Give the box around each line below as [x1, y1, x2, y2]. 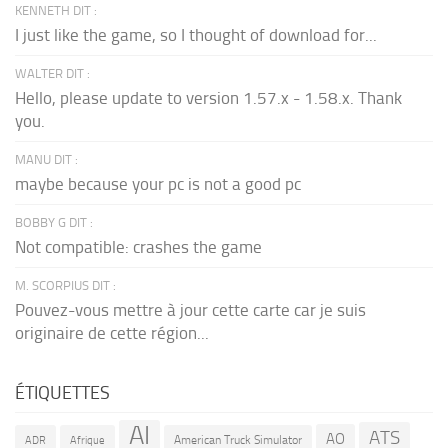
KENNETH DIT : [15, 3, 97, 19]
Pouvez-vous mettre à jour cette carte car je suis [15, 300, 366, 321]
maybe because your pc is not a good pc [15, 174, 301, 195]
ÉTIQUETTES [15, 382, 110, 405]
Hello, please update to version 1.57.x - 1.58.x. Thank [15, 88, 402, 109]
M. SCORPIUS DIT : [15, 278, 116, 294]
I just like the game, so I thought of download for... [15, 25, 377, 46]
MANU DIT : [15, 152, 78, 168]
